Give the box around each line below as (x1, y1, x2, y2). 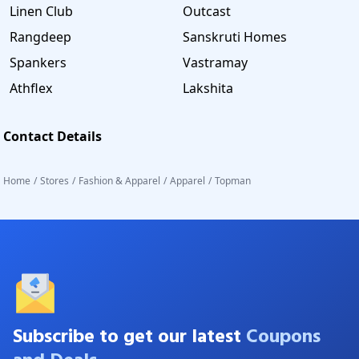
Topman (215, 173, 251, 188)
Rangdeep (10, 27, 71, 46)
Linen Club (10, 2, 73, 20)
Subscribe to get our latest (13, 321, 241, 353)
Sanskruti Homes (183, 27, 287, 46)
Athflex (10, 79, 52, 97)
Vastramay (183, 53, 248, 71)
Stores (40, 173, 69, 188)
